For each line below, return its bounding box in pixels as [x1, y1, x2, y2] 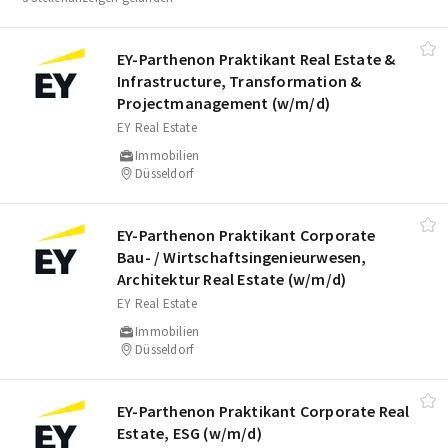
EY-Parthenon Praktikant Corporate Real [117, 400, 410, 421]
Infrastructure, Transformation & [117, 70, 362, 91]
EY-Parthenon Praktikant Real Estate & [117, 48, 396, 69]
